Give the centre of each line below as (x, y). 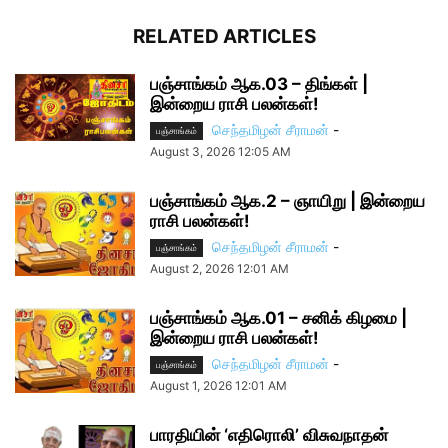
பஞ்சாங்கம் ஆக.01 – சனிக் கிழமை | (278, 318)
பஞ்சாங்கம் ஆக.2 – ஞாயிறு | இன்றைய (287, 201)
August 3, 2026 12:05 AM (220, 152)
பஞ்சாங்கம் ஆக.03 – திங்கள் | (259, 83)
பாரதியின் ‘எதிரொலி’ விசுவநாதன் (269, 435)
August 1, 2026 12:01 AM (218, 386)
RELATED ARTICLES (224, 36)
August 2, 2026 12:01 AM (219, 269)
